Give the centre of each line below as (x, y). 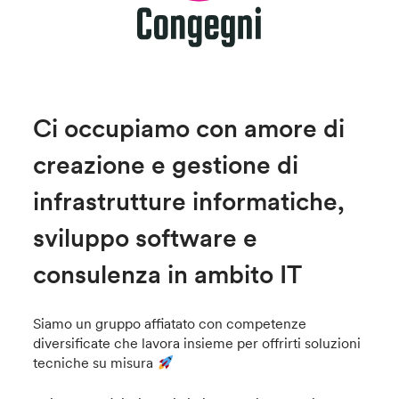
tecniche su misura (95, 363)
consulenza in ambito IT (168, 275)
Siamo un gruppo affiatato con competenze (170, 324)
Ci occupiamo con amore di (189, 129)
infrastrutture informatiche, (189, 202)
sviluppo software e (146, 238)
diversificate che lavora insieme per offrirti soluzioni (197, 343)
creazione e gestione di (166, 165)
